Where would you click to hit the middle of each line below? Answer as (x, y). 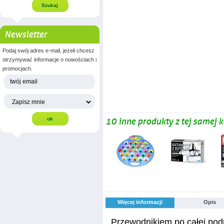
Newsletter (26, 34)
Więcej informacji (140, 202)
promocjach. (17, 68)
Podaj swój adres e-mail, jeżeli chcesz (48, 50)
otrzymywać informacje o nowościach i (49, 59)
